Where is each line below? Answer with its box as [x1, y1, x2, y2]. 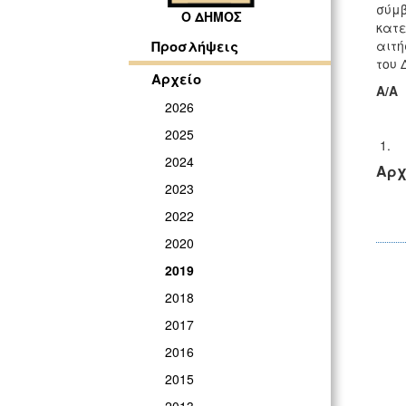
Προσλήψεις [151, 36, 238, 57]
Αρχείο [151, 69, 201, 90]
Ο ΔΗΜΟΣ [180, 7, 242, 26]
